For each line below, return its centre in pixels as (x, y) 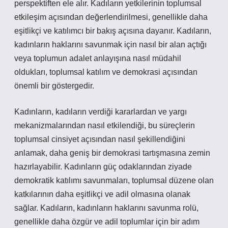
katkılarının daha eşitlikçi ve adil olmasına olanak (102, 194)
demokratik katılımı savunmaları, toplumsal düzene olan (114, 180)
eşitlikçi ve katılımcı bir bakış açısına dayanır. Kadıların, (113, 31)
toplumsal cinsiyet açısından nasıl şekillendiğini (100, 139)
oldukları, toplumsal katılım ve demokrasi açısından (106, 72)
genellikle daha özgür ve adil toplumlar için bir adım (107, 222)
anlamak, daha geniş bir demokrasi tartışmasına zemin (112, 153)
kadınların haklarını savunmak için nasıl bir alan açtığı (110, 45)
